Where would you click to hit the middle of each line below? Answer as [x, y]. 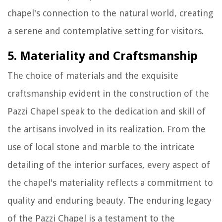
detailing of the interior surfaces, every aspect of [109, 165]
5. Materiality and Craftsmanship [103, 56]
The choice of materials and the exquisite [93, 75]
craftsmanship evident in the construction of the [108, 93]
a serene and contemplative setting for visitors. [106, 31]
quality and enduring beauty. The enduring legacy [110, 200]
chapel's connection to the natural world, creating [110, 13]
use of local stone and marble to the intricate [101, 147]
